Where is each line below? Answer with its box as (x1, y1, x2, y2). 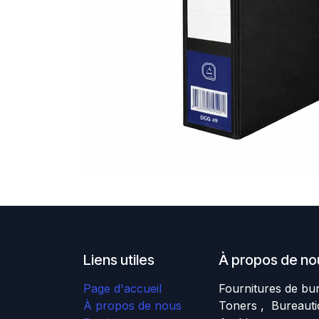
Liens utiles (83, 251, 155, 268)
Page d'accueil (83, 281, 162, 296)
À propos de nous (83, 298, 182, 313)
